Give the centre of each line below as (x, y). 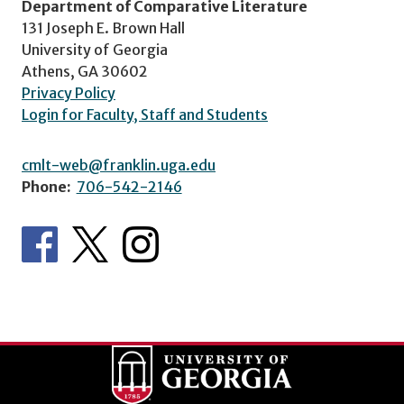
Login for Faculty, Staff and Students (145, 114)
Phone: (46, 186)
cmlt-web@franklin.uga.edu (119, 165)
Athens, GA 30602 (85, 71)
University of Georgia (95, 49)
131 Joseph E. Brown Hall (103, 28)
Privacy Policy (69, 92)
